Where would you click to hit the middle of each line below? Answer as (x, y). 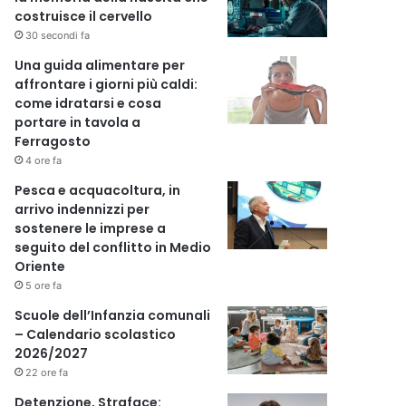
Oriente (40, 266)
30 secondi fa (58, 35)
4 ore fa (44, 160)
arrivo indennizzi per (82, 209)
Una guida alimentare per (100, 65)
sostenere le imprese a (91, 228)
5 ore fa (44, 285)
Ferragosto (53, 141)
